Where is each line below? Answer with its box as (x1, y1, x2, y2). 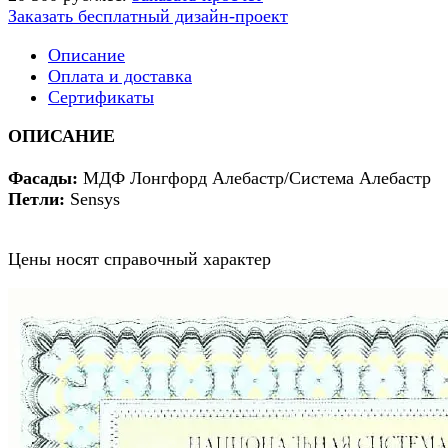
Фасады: (8, 167, 78, 188)
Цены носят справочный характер (8, 248, 271, 269)
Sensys (70, 188, 120, 209)
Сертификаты (48, 86, 154, 107)
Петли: (8, 188, 70, 209)
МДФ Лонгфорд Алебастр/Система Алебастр (78, 167, 431, 188)
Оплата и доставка (48, 65, 192, 86)
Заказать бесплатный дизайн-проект (8, 5, 288, 26)
